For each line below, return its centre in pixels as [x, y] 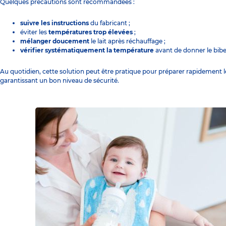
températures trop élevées [91, 32]
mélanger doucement [55, 41]
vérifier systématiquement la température [87, 50]
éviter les [34, 32]
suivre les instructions [54, 23]
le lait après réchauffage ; [129, 41]
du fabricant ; [111, 23]
